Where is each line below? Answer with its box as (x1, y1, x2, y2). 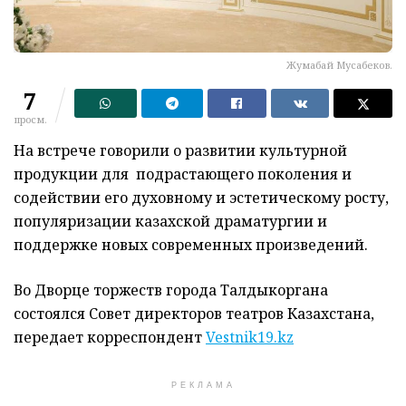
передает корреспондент (14, 327, 206, 348)
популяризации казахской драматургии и (14, 211, 327, 232)
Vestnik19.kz (206, 327, 294, 348)
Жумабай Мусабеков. (286, 58, 392, 72)
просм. (14, 112, 47, 127)
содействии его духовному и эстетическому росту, (14, 188, 389, 208)
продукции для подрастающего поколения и (14, 164, 352, 185)
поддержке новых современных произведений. (14, 235, 368, 256)
